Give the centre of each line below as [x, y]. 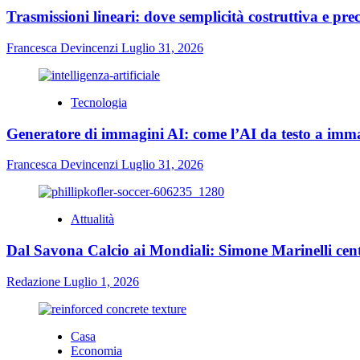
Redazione [35, 281]
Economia [96, 350]
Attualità [92, 219]
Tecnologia [99, 102]
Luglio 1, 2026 [101, 281]
